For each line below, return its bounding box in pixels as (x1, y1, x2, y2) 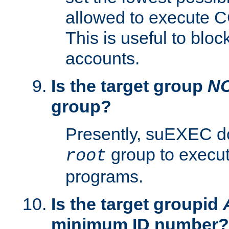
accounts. (65, 49, 140, 68)
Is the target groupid (51, 194, 223, 214)
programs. (65, 167, 143, 187)
